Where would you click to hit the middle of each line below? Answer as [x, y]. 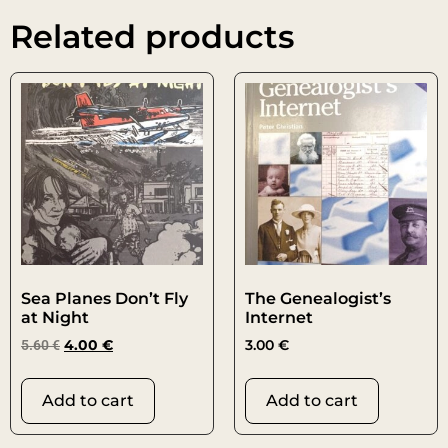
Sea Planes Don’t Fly [104, 299]
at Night [55, 318]
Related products [152, 37]
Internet [279, 318]
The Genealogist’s [318, 299]
